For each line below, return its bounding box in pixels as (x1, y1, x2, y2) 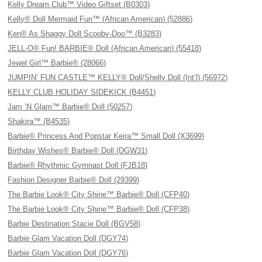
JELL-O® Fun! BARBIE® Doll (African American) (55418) (8, 44, 202, 53)
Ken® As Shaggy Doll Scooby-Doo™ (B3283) (8, 29, 162, 38)
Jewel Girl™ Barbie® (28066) (8, 58, 106, 67)
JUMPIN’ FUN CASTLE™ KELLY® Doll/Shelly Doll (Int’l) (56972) (8, 73, 228, 82)
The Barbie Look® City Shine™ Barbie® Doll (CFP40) (8, 190, 190, 199)
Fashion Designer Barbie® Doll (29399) (8, 175, 140, 184)
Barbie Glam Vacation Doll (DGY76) (8, 249, 129, 257)
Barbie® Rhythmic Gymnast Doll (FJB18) (8, 161, 148, 170)
